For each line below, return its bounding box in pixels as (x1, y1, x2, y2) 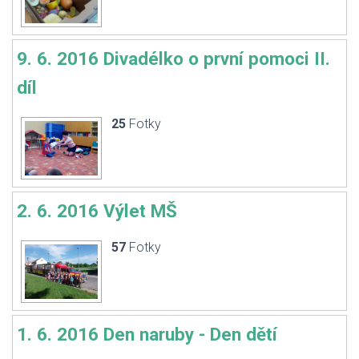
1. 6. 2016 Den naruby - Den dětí (17, 324, 277, 345)
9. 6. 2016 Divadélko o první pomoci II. (17, 48, 330, 69)
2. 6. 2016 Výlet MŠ (17, 200, 177, 221)
